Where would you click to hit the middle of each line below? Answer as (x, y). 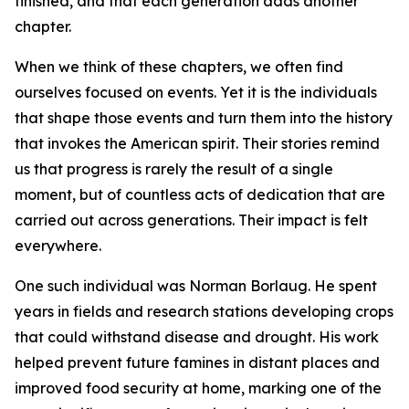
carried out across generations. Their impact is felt (191, 220)
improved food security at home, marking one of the (198, 388)
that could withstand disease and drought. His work (197, 337)
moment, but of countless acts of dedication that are (200, 194)
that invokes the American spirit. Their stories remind (197, 143)
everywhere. (58, 246)
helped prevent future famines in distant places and (197, 362)
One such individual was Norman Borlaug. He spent (196, 286)
